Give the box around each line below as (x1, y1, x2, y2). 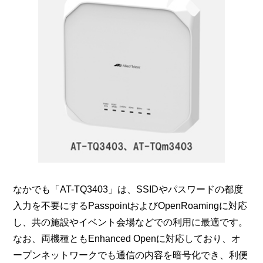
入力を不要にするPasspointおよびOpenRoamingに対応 (13, 200, 248, 211)
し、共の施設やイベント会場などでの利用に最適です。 (13, 217, 248, 227)
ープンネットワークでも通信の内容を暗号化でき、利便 (13, 249, 248, 260)
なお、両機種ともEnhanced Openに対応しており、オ (13, 233, 241, 244)
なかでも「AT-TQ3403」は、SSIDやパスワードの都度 (13, 184, 244, 194)
